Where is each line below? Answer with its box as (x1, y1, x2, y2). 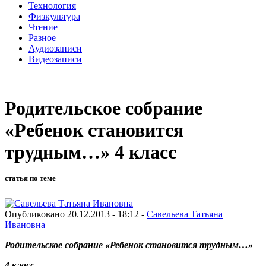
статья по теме (5, 173, 56, 183)
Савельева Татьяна (147, 208, 223, 219)
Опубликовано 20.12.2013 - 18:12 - (5, 208, 147, 219)
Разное (28, 32, 56, 43)
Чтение (28, 21, 58, 32)
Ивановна (5, 219, 45, 230)
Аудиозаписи (28, 43, 82, 53)
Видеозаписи (28, 53, 82, 64)
